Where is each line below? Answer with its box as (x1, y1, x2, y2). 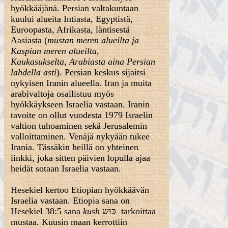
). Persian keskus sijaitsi (56, 67, 146, 77)
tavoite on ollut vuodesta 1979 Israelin (11, 110, 153, 120)
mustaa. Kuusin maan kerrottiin (11, 217, 128, 227)
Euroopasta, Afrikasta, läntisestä (11, 24, 130, 35)
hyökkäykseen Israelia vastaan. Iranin (11, 99, 150, 109)
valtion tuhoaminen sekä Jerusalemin (11, 121, 148, 131)
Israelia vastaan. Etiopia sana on (11, 195, 130, 206)
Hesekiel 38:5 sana (11, 206, 83, 216)
